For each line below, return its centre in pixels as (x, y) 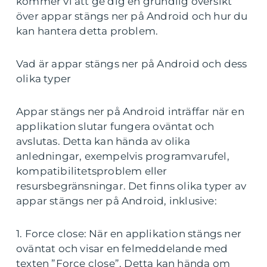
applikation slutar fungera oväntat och (115, 126)
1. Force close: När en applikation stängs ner (129, 234)
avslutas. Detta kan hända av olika (103, 141)
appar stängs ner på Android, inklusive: (117, 201)
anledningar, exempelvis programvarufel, (123, 156)
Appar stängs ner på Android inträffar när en (130, 111)
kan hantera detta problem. (87, 31)
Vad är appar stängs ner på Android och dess (132, 64)
